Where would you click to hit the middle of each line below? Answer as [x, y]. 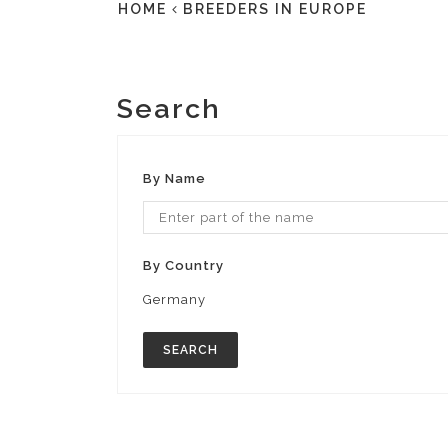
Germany [174, 299]
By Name [174, 178]
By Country [183, 265]
